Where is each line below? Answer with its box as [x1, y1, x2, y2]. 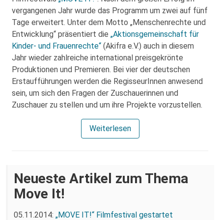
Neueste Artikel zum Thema [14, 170, 188, 187]
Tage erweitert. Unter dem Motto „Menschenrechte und [12, 18, 206, 27]
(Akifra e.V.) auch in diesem [101, 41, 194, 51]
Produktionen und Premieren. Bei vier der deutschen [12, 65, 190, 74]
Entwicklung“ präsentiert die [12, 29, 110, 39]
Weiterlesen [89, 124, 131, 133]
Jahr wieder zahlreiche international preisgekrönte [12, 53, 183, 62]
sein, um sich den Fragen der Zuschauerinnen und [12, 88, 178, 98]
